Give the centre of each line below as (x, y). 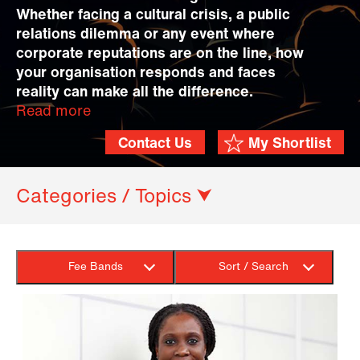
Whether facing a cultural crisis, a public (153, 16)
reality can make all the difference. (135, 93)
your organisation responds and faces (146, 74)
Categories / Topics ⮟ (115, 198)
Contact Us (155, 144)
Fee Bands (95, 268)
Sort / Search (254, 268)
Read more (53, 112)
